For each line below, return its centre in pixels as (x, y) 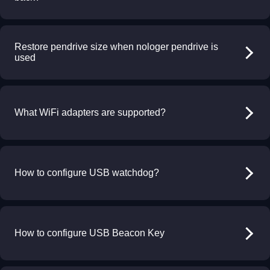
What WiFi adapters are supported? (90, 112)
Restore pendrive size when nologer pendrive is (116, 47)
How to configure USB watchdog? (87, 173)
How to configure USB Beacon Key (89, 233)
